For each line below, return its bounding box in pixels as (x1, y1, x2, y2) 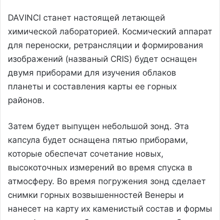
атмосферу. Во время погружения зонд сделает (8, 176, 206, 186)
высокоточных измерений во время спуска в (8, 162, 192, 172)
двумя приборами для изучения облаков (8, 67, 176, 78)
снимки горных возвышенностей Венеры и (8, 190, 184, 200)
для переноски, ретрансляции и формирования (8, 40, 203, 50)
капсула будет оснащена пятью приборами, (8, 135, 188, 145)
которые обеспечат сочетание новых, (8, 148, 164, 159)
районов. (8, 95, 45, 105)
